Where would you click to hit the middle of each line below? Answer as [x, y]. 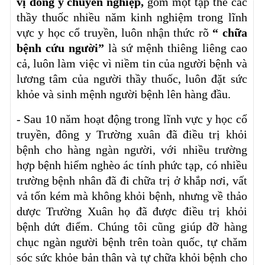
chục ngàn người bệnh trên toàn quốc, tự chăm [132, 242]
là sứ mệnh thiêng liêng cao [178, 48]
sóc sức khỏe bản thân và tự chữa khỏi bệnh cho [132, 257]
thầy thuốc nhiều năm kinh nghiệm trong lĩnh [132, 17]
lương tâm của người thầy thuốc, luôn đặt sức [132, 78]
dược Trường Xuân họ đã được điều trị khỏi [132, 211]
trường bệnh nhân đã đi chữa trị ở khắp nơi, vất [132, 180]
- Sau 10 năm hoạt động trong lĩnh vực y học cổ [132, 119]
